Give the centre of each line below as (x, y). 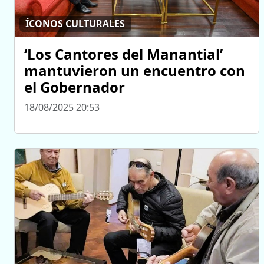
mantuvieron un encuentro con (135, 70)
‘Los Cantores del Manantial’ (123, 54)
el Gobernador (75, 87)
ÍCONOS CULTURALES (75, 24)
